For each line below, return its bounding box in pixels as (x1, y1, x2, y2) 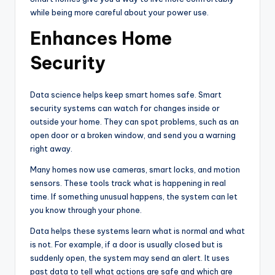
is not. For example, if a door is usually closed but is (30, 239, 223, 249)
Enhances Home (30, 26, 172, 50)
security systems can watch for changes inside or (30, 103, 220, 113)
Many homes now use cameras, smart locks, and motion (30, 164, 240, 174)
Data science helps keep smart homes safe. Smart (30, 89, 222, 99)
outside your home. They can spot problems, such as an (30, 116, 239, 126)
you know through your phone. (30, 204, 142, 215)
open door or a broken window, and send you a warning (30, 130, 236, 140)
